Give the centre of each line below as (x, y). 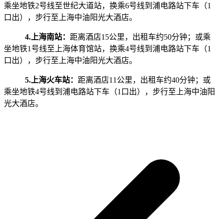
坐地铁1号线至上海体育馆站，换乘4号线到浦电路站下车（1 (108, 49)
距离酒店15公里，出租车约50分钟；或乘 (140, 37)
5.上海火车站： (51, 80)
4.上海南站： (47, 37)
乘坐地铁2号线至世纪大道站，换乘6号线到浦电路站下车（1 (108, 6)
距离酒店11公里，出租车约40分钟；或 (144, 80)
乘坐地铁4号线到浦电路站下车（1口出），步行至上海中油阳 (109, 92)
